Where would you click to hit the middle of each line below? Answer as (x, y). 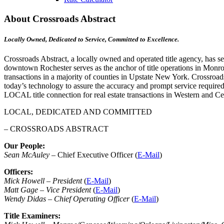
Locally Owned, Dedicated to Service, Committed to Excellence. (91, 39)
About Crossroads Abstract (60, 18)
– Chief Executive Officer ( (93, 155)
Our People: (24, 146)
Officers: (18, 172)
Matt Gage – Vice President (48, 190)
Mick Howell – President (44, 181)
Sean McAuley (27, 155)
